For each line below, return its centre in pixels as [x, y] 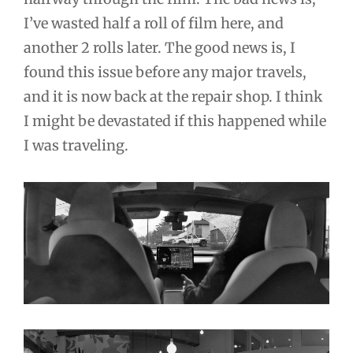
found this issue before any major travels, [165, 72]
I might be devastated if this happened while [175, 121]
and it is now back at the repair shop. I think [173, 96]
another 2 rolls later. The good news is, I [160, 47]
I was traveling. [76, 145]
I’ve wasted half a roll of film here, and [154, 23]
